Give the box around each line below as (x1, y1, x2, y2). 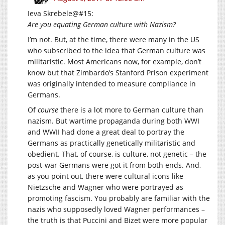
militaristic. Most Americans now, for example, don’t (28, 57, 201, 67)
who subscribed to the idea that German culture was (28, 46, 205, 56)
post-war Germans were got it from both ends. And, (28, 160, 201, 170)
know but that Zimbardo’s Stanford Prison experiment (28, 68, 208, 78)
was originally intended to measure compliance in (28, 79, 196, 89)
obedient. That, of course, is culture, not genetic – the (28, 149, 206, 159)
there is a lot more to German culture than (58, 105, 203, 115)
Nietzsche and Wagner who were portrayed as (28, 182, 183, 192)
